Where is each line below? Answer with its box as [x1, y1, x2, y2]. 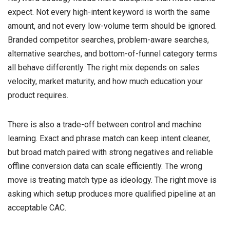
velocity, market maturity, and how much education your [8, 76, 203, 86]
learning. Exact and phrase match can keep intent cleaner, [8, 133, 210, 143]
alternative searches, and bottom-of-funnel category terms [8, 48, 217, 59]
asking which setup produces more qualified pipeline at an [8, 188, 216, 199]
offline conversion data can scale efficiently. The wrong [8, 161, 202, 171]
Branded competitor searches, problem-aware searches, [8, 34, 209, 45]
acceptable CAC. [8, 202, 66, 213]
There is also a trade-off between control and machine [8, 119, 202, 129]
